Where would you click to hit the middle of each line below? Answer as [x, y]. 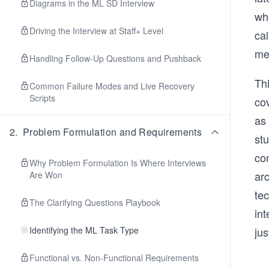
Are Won [46, 175]
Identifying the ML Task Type [84, 230]
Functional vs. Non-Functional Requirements [114, 258]
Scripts [42, 98]
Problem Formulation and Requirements [112, 132]
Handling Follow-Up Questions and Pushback [115, 58]
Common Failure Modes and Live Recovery [112, 86]
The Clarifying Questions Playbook [95, 202]
